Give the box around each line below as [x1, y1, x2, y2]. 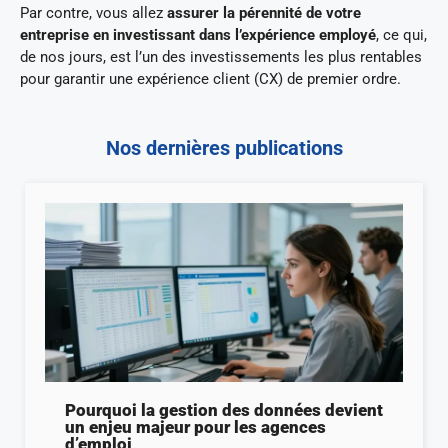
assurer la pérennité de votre [167, 4, 361, 23]
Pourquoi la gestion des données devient [65, 399, 383, 420]
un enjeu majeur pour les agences [65, 416, 326, 437]
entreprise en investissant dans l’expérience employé [20, 26, 376, 45]
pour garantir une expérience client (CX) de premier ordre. [20, 70, 405, 89]
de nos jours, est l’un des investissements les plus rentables [20, 48, 422, 67]
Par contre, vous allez [20, 4, 167, 23]
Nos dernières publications [105, 135, 343, 160]
